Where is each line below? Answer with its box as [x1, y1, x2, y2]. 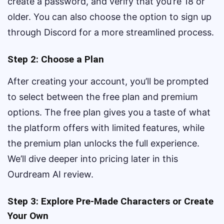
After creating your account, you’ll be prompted [7, 76, 208, 86]
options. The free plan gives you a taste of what [7, 107, 210, 117]
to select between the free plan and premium [7, 91, 198, 102]
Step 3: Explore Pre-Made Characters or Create [7, 195, 213, 207]
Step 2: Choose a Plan [7, 53, 104, 65]
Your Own [7, 210, 48, 221]
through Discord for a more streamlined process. [7, 27, 214, 37]
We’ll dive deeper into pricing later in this [7, 153, 178, 164]
